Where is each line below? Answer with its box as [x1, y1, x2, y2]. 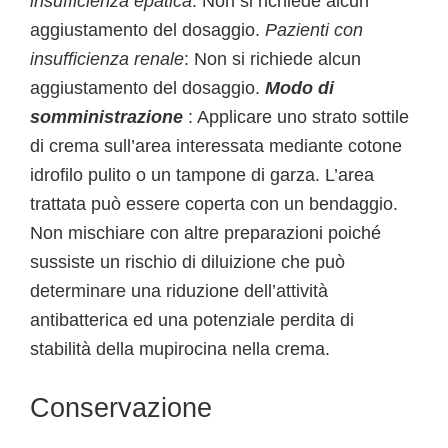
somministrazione [30, 107, 183, 127]
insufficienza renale [30, 49, 184, 69]
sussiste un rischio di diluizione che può [30, 252, 345, 272]
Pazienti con [265, 20, 363, 40]
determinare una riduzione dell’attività [30, 281, 328, 301]
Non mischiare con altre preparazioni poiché [30, 223, 381, 243]
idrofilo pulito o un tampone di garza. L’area [30, 165, 374, 185]
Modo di [265, 78, 334, 98]
